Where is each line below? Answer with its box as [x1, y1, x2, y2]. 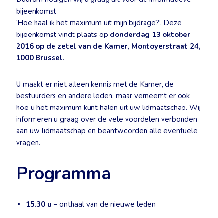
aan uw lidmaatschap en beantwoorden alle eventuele [16, 126, 198, 136]
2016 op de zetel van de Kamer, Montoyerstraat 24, [16, 41, 200, 51]
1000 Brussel [16, 53, 63, 63]
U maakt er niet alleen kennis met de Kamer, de [16, 79, 174, 89]
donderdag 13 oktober [110, 30, 190, 39]
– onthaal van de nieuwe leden [52, 200, 156, 209]
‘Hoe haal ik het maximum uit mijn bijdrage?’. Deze [16, 18, 182, 28]
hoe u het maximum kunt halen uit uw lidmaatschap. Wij [16, 103, 200, 112]
